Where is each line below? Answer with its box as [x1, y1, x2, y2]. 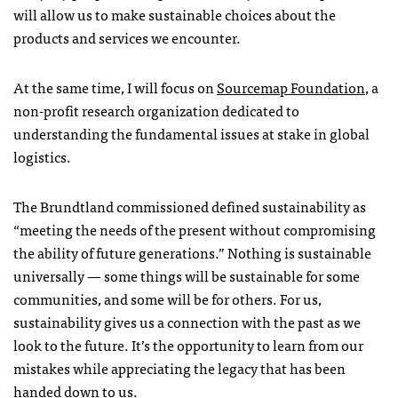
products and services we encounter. [13, 26, 241, 49]
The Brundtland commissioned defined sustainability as [13, 195, 366, 218]
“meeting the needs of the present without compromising [13, 218, 376, 241]
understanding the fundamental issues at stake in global [13, 122, 370, 145]
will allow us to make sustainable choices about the [13, 3, 336, 26]
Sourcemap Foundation [217, 76, 365, 99]
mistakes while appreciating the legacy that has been [13, 356, 346, 379]
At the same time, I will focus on [13, 76, 217, 99]
